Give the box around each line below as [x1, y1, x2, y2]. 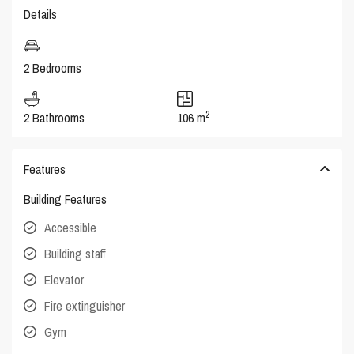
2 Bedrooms [24, 59, 82, 77]
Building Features [24, 190, 107, 209]
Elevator [44, 271, 85, 289]
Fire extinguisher [44, 297, 126, 315]
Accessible [44, 219, 97, 237]
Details [24, 6, 58, 24]
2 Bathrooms [24, 109, 85, 127]
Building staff [44, 245, 107, 263]
